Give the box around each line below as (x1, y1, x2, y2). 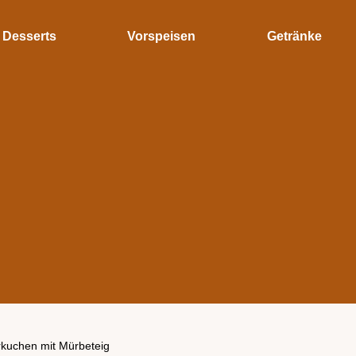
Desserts (2, 29, 57, 43)
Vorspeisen (127, 29, 196, 43)
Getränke (266, 29, 322, 43)
